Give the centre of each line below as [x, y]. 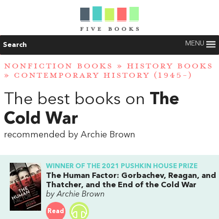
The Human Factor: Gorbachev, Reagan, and [131, 176]
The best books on [77, 99]
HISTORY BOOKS [170, 66]
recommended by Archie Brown [70, 135]
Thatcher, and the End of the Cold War [121, 186]
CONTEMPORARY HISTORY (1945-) [103, 76]
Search [15, 45]
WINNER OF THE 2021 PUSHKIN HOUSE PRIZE [122, 166]
